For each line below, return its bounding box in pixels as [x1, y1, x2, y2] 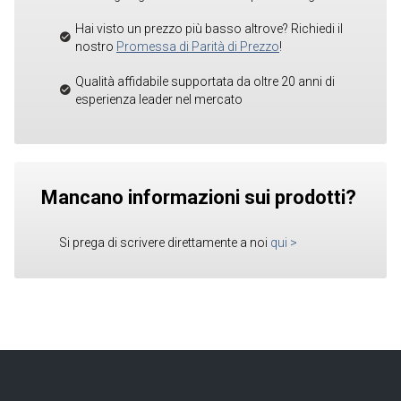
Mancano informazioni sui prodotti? [41, 185, 356, 209]
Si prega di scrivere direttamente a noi [59, 235, 268, 250]
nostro [75, 39, 116, 55]
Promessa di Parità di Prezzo [116, 39, 279, 55]
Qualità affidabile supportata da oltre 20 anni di [75, 73, 335, 89]
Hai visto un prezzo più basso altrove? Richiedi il [75, 21, 343, 37]
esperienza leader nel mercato [75, 91, 243, 107]
